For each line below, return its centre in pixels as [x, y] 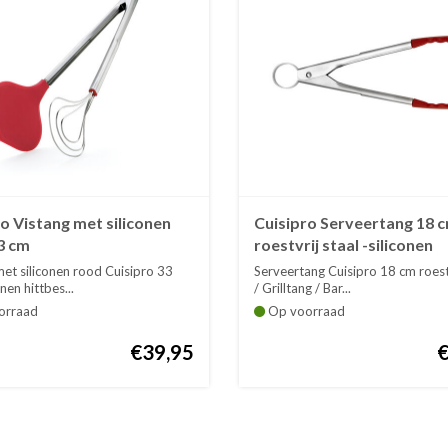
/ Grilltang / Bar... [302, 288]
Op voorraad [304, 311]
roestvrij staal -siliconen [343, 245]
